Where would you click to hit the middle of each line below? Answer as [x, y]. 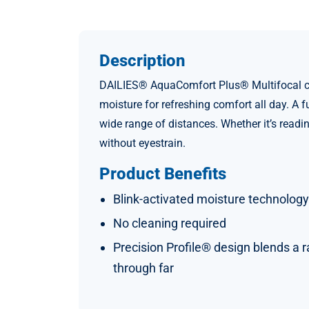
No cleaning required [170, 223]
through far [143, 268]
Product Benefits [163, 173]
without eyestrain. [142, 143]
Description [142, 60]
